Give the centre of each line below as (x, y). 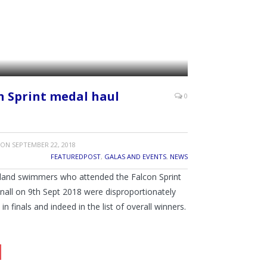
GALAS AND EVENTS (135, 156)
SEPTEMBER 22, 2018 (44, 144)
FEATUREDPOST (76, 156)
